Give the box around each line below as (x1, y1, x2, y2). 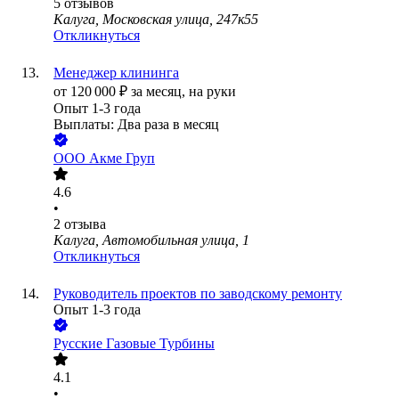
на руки (189, 84, 236, 100)
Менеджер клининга (53, 65, 179, 81)
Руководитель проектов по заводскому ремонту (53, 286, 342, 302)
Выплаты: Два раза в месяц (53, 117, 219, 133)
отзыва (64, 216, 106, 232)
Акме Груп (89, 151, 155, 167)
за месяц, (131, 84, 189, 100)
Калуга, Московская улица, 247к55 (53, 12, 258, 28)
